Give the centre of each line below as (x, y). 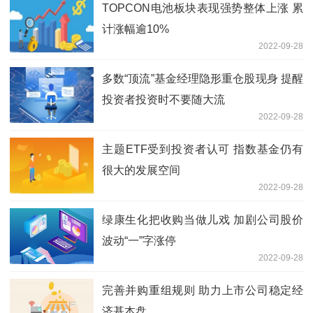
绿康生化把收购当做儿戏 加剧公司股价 (203, 219)
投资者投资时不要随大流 (163, 99)
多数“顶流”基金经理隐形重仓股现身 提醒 (203, 78)
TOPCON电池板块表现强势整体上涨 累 (203, 8)
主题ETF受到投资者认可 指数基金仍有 (203, 149)
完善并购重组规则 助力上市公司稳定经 (203, 290)
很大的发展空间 (141, 170)
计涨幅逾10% (136, 29)
